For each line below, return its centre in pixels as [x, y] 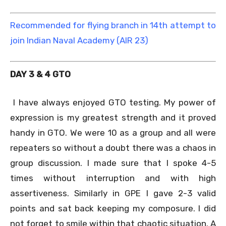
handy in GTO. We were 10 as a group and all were [113, 132]
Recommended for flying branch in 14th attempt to [113, 25]
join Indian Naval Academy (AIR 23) [79, 41]
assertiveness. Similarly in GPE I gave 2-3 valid [113, 193]
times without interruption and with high [113, 178]
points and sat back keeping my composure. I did [113, 208]
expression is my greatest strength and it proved [113, 117]
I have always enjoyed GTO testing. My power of [115, 102]
